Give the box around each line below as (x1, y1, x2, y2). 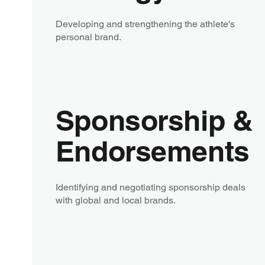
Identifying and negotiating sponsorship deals (55, 181, 245, 193)
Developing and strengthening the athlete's (55, 18, 235, 30)
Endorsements (55, 134, 250, 168)
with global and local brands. (55, 194, 176, 206)
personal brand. (55, 31, 121, 43)
